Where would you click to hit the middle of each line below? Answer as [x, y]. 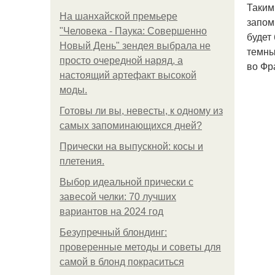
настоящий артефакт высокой [128, 75]
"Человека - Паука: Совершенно [133, 31]
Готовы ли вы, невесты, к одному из [141, 111]
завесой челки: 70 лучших [118, 197]
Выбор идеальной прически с [126, 182]
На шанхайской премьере [118, 16]
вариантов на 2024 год [111, 211]
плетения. [82, 161]
